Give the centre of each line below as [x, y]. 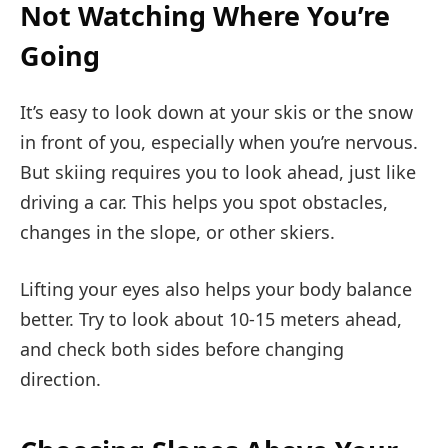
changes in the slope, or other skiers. [177, 231]
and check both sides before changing [182, 349]
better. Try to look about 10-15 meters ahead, [211, 319]
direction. [60, 379]
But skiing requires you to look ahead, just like [218, 171]
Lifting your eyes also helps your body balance [216, 289]
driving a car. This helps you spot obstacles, [204, 201]
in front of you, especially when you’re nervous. [219, 141]
